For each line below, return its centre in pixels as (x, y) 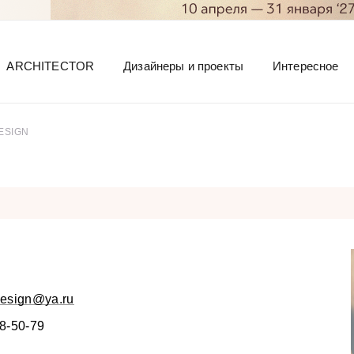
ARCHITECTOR (51, 66)
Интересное (305, 66)
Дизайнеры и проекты (183, 66)
